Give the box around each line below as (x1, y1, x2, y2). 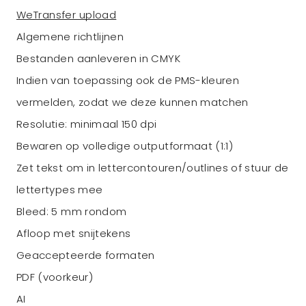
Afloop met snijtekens (16, 226, 131, 240)
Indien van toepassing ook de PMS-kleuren (16, 73, 240, 87)
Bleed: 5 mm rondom (16, 204, 127, 219)
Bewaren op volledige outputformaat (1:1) (16, 139, 234, 153)
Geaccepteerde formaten (16, 248, 155, 262)
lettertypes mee (16, 182, 103, 197)
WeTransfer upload (16, 8, 117, 22)
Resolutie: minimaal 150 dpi (16, 117, 157, 131)
